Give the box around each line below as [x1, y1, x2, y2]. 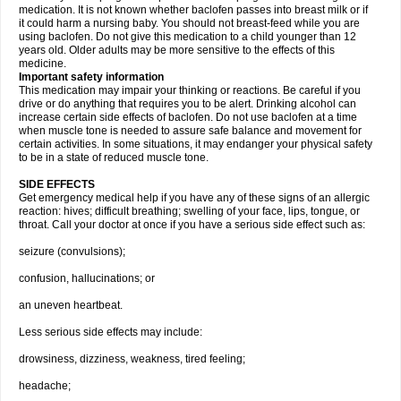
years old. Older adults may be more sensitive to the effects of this [19, 44, 335, 56]
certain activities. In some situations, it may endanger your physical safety [19, 138, 372, 150]
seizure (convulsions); [19, 245, 125, 258]
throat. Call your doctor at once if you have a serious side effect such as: [19, 218, 365, 231]
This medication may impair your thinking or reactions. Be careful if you [19, 84, 361, 97]
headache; [19, 380, 71, 392]
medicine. [19, 57, 66, 70]
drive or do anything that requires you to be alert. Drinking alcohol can [19, 98, 356, 110]
